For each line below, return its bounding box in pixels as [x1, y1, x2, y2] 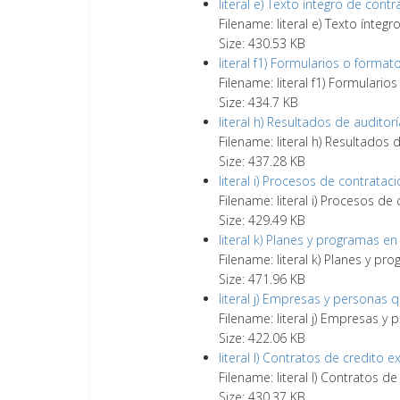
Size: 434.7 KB [219, 94, 298, 111]
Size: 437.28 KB [219, 153, 305, 170]
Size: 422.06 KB [219, 329, 305, 346]
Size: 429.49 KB [219, 212, 305, 229]
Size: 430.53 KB [219, 35, 305, 52]
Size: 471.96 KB [219, 271, 305, 287]
